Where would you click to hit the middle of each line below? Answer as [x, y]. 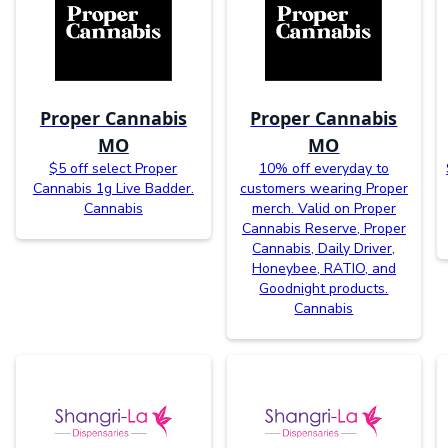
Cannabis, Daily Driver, [324, 249]
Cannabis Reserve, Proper [323, 229]
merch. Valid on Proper [323, 209]
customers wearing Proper [323, 189]
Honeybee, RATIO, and [323, 269]
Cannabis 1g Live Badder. [113, 189]
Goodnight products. [324, 289]
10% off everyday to [323, 169]
